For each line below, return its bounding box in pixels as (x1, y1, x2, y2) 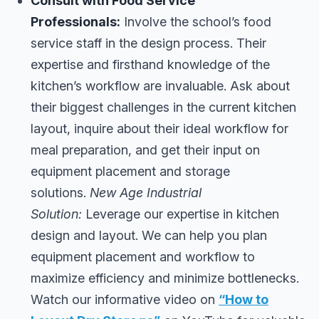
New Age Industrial (90, 184, 202, 200)
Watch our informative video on (31, 291, 219, 307)
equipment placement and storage (31, 163, 230, 179)
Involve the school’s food (120, 14, 271, 29)
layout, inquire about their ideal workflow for (31, 120, 288, 136)
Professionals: (31, 14, 120, 29)
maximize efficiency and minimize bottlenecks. (31, 270, 299, 286)
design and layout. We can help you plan (31, 227, 267, 243)
